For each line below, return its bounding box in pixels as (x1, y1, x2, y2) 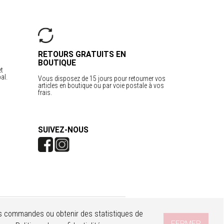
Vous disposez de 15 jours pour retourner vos (38, 74, 165, 82)
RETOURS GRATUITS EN (38, 49, 126, 59)
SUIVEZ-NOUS (38, 125, 88, 134)
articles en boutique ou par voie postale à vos (38, 81, 164, 89)
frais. (38, 88, 52, 96)
